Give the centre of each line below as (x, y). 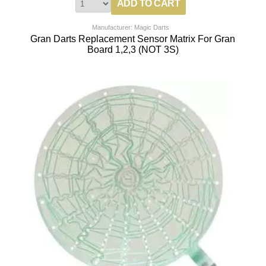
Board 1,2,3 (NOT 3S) (133, 50)
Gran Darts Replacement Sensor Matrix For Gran (133, 39)
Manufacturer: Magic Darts (131, 28)
